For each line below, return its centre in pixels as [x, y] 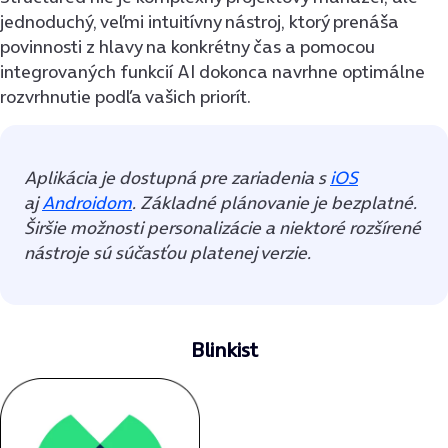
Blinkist [224, 349]
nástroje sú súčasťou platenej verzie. [167, 252]
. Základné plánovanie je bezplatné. [274, 202]
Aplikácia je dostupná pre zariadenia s [177, 177]
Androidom [87, 202]
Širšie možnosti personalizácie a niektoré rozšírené [222, 227]
